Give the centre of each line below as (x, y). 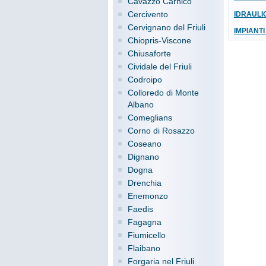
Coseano (145, 144)
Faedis (140, 209)
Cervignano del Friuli (167, 27)
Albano (141, 104)
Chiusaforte (149, 53)
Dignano (143, 157)
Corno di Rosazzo (161, 131)
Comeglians (150, 118)
